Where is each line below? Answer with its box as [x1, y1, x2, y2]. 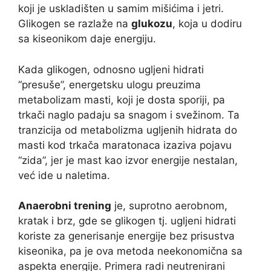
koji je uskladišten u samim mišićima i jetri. [18, 2, 224, 15]
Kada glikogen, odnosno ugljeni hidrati [18, 63, 204, 76]
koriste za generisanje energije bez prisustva [18, 230, 235, 243]
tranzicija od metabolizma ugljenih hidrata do [18, 123, 237, 136]
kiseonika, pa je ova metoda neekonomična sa [18, 245, 243, 258]
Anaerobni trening [18, 200, 111, 212]
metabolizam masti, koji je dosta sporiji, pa [18, 93, 225, 106]
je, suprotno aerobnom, [111, 200, 227, 212]
